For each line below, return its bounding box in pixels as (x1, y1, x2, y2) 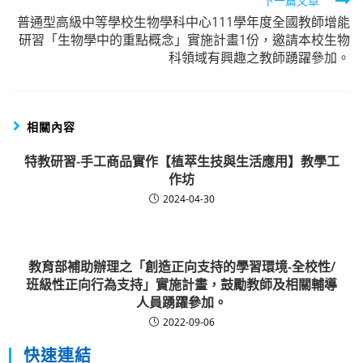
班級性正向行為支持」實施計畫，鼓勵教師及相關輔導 (26, 275, 337, 294)
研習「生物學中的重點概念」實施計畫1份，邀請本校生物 (18, 31, 350, 49)
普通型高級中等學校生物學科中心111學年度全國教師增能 (16, 13, 350, 32)
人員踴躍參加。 (136, 293, 227, 312)
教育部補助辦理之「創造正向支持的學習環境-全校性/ (28, 258, 335, 276)
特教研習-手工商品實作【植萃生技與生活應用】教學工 (23, 152, 340, 171)
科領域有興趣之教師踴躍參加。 (168, 49, 350, 67)
